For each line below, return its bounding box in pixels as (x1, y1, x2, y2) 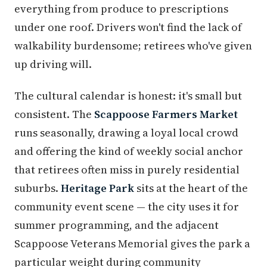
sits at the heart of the (134, 181, 248, 196)
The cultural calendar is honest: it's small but (14, 88, 242, 104)
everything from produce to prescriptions (14, 1, 228, 17)
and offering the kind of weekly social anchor (14, 144, 243, 159)
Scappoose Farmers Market (94, 107, 238, 122)
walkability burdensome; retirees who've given (14, 38, 252, 54)
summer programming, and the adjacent (14, 218, 219, 233)
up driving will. (14, 57, 92, 72)
